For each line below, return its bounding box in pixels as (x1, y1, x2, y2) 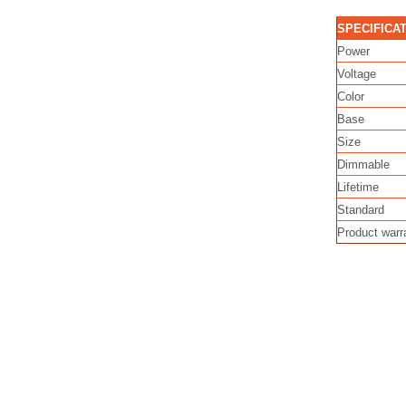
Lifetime (337, 180, 379, 194)
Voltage (337, 67, 376, 81)
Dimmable (337, 158, 390, 171)
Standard (337, 203, 384, 217)
